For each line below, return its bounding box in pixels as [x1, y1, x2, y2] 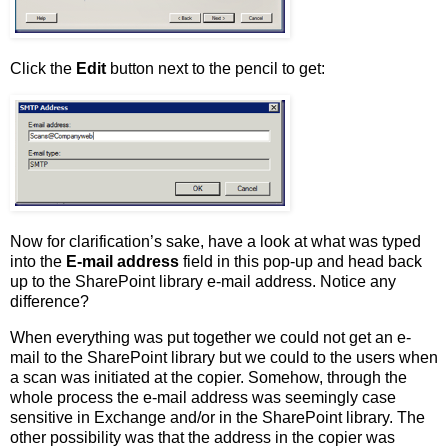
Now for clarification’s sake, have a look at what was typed [10, 232, 421, 250]
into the [10, 252, 66, 270]
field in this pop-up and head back [179, 252, 422, 270]
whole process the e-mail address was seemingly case [10, 388, 396, 406]
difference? [10, 292, 89, 310]
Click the [10, 60, 76, 78]
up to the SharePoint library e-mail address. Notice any [10, 272, 396, 290]
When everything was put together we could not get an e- [10, 328, 411, 346]
